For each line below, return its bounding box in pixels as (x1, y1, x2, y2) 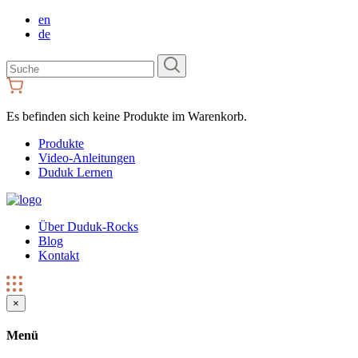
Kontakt (38, 249, 79, 262)
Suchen (6, 54, 43, 67)
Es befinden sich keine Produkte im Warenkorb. (6, 109, 247, 123)
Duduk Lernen (38, 165, 113, 179)
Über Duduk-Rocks (38, 220, 138, 233)
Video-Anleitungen (38, 151, 135, 165)
